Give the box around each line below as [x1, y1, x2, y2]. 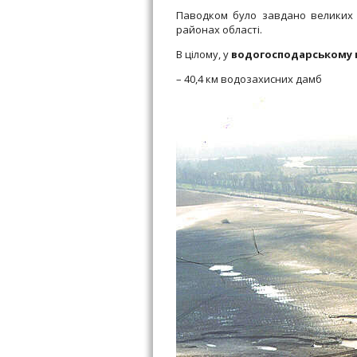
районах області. [176, 22, 262, 37]
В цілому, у [176, 47, 231, 62]
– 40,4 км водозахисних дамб [176, 72, 322, 87]
